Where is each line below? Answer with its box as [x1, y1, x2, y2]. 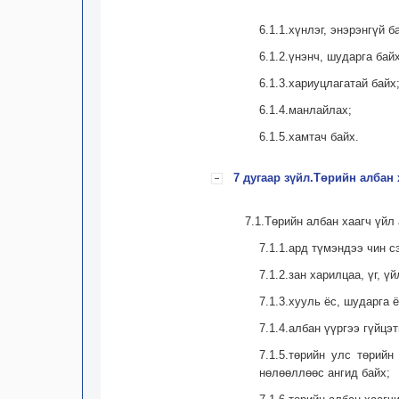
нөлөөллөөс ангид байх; [258, 365, 390, 379]
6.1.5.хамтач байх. [258, 129, 359, 143]
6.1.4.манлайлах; [258, 102, 352, 117]
